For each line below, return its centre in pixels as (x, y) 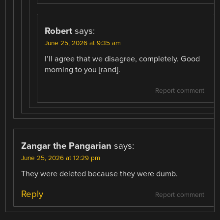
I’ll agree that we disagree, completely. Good (123, 59)
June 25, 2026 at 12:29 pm (61, 158)
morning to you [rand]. (83, 70)
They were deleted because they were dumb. (100, 174)
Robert (59, 31)
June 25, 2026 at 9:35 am (83, 43)
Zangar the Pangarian (67, 146)
